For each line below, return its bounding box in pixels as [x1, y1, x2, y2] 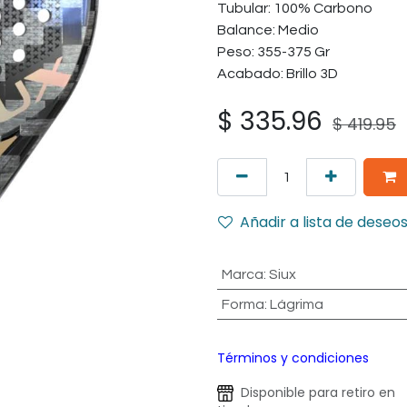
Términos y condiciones [217, 349, 369, 367]
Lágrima [269, 297, 323, 312]
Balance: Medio [217, 23, 319, 37]
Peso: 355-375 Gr [217, 45, 330, 59]
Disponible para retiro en [233, 383, 395, 402]
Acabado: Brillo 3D [217, 66, 338, 81]
